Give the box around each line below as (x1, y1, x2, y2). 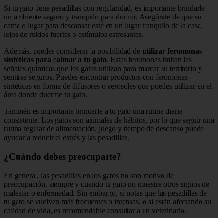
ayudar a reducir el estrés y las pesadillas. (4, 133, 129, 142)
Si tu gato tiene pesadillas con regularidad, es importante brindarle (4, 4, 205, 13)
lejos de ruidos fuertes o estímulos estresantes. (4, 30, 144, 39)
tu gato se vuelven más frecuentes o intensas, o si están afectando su (4, 197, 211, 206)
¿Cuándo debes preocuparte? (4, 151, 121, 162)
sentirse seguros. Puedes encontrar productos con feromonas (4, 73, 188, 82)
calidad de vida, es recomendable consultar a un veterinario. (4, 206, 186, 215)
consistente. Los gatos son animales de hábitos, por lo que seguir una (4, 116, 214, 125)
